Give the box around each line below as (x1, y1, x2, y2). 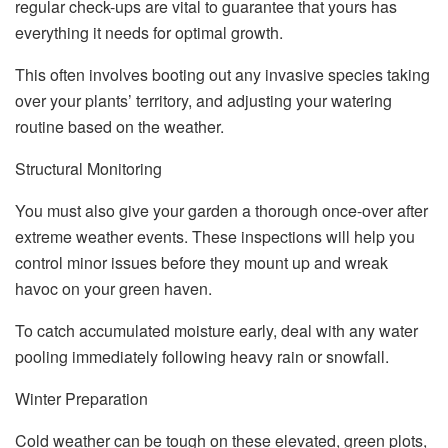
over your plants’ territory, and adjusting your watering (15, 89, 392, 113)
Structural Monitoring (15, 157, 162, 181)
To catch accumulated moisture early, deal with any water (15, 319, 418, 343)
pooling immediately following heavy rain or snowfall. (15, 345, 389, 369)
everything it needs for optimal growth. (15, 21, 283, 45)
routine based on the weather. (15, 115, 224, 139)
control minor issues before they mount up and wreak (15, 251, 388, 275)
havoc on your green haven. (15, 277, 212, 301)
